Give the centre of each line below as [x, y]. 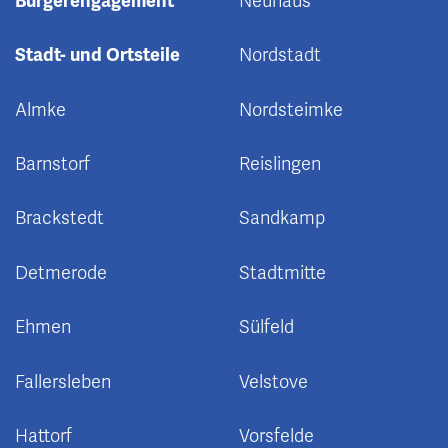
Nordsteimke [291, 109]
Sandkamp [282, 218]
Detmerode [61, 272]
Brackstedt [59, 218]
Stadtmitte [282, 272]
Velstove [273, 381]
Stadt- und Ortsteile [97, 55]
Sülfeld [266, 327]
